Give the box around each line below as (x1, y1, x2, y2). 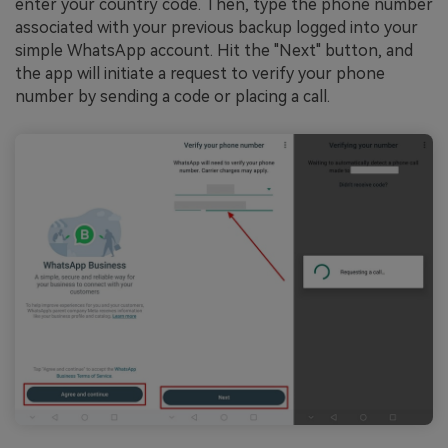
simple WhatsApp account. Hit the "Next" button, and (15, 41, 413, 61)
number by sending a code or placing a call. (15, 87, 330, 107)
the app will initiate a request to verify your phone (15, 64, 385, 84)
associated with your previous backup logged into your (15, 18, 418, 38)
